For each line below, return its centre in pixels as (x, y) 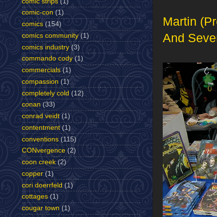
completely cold (46, 93)
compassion (40, 81)
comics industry (46, 47)
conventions (40, 139)
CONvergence (44, 151)
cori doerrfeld (42, 185)
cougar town (41, 208)
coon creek (39, 162)
